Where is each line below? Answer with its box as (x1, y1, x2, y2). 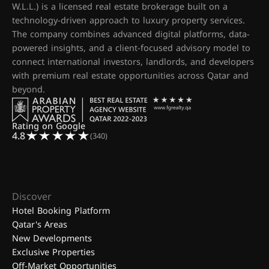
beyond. (12, 82, 45, 98)
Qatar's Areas (12, 217, 67, 234)
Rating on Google (12, 118, 85, 134)
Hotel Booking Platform (12, 203, 110, 220)
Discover (12, 187, 52, 207)
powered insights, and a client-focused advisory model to (12, 40, 250, 56)
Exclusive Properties (12, 244, 95, 261)
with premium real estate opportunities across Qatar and (12, 68, 249, 84)
